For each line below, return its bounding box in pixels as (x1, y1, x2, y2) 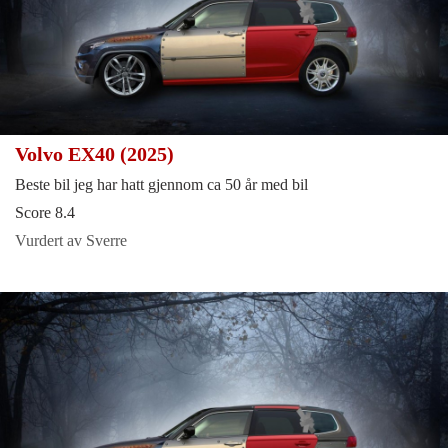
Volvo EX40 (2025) (15, 143, 179, 166)
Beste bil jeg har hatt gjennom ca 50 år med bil (15, 176, 308, 194)
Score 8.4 (15, 204, 75, 222)
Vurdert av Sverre (15, 232, 127, 250)
